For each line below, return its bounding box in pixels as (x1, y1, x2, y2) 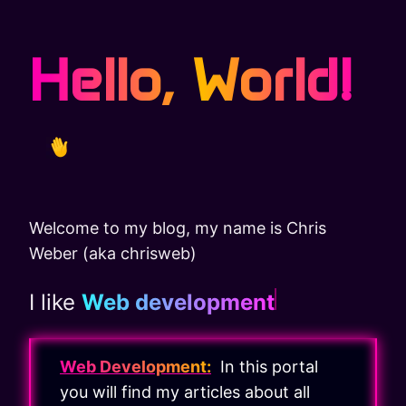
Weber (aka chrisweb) (29, 244, 197, 264)
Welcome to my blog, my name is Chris (29, 218, 326, 238)
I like (29, 289, 82, 316)
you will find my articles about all (60, 382, 310, 402)
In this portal (211, 357, 318, 377)
